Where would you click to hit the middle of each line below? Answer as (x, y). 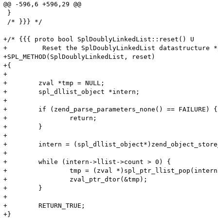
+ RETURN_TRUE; (45, 205)
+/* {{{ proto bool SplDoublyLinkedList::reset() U (99, 39)
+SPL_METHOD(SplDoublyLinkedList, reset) (80, 56)
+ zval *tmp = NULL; (54, 83)
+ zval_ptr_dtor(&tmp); (76, 179)
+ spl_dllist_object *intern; (72, 91)
